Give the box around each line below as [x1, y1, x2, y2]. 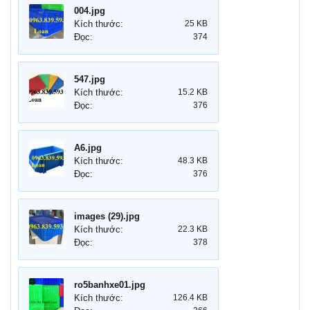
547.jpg [74, 74, 105, 85]
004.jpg [74, 6, 105, 17]
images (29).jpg [74, 211, 140, 222]
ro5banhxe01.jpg [74, 280, 145, 291]
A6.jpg [74, 143, 102, 154]
